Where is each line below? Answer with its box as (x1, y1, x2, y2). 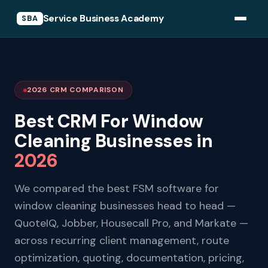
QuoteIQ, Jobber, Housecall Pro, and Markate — (14, 216, 248, 230)
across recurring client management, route (14, 233, 229, 248)
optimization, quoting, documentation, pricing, (14, 251, 244, 265)
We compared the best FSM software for (14, 181, 219, 196)
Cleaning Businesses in (14, 129, 212, 153)
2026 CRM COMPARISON (27, 85, 124, 95)
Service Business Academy (42, 12, 164, 25)
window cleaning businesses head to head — (14, 199, 236, 213)
